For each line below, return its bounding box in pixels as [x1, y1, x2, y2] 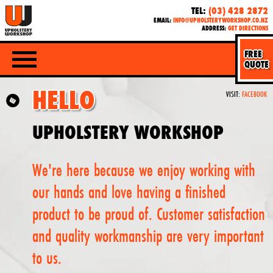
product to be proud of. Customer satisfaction [32, 203, 265, 225]
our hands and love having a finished [32, 181, 225, 204]
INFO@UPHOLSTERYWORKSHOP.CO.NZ [173, 16, 268, 24]
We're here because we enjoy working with [32, 159, 255, 182]
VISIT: [226, 89, 242, 99]
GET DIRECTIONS [228, 24, 268, 32]
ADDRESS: [202, 24, 228, 32]
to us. [32, 247, 62, 269]
